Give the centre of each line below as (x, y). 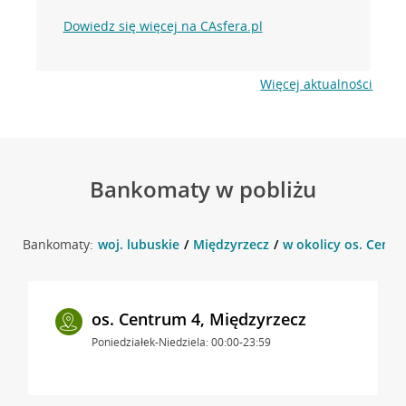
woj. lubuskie (138, 244)
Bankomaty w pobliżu (203, 188)
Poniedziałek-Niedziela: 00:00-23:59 (181, 342)
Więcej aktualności (317, 83)
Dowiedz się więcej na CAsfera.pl (163, 25)
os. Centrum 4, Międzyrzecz (198, 319)
